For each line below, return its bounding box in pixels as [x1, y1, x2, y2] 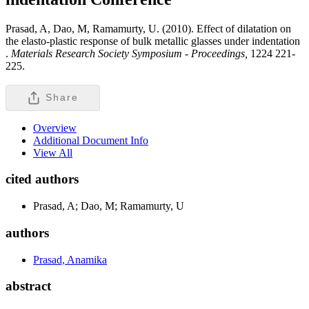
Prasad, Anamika [33, 253, 107, 266]
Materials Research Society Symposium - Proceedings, [8, 47, 250, 59]
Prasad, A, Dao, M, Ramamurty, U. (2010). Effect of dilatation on [6, 22, 291, 34]
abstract [6, 279, 51, 294]
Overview [33, 121, 77, 134]
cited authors [6, 172, 79, 187]
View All [33, 146, 72, 159]
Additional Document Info [33, 134, 148, 146]
